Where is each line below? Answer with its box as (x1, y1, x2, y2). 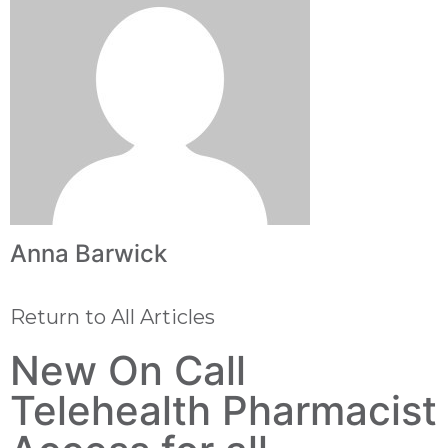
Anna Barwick (10, 239, 167, 268)
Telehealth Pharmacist (10, 386, 437, 435)
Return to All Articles (10, 305, 215, 329)
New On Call (10, 346, 246, 395)
